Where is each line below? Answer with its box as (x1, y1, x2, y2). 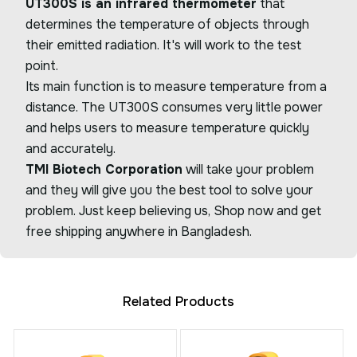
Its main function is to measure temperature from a (25, 78, 327, 96)
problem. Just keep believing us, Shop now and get (25, 202, 321, 220)
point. (25, 57, 61, 75)
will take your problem (182, 161, 314, 178)
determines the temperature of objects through (25, 16, 309, 33)
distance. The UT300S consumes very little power (25, 99, 323, 116)
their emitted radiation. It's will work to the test (25, 37, 301, 54)
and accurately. (25, 140, 116, 158)
